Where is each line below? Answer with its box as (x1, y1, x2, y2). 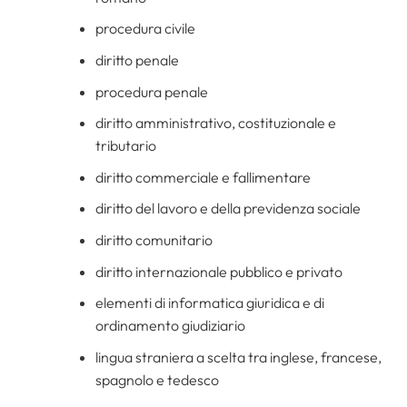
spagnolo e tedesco (94, 370, 219, 389)
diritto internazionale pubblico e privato (94, 262, 342, 281)
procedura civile (94, 19, 195, 38)
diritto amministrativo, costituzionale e (94, 114, 336, 133)
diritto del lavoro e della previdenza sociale (94, 199, 361, 218)
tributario (94, 136, 156, 155)
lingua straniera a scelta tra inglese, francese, (94, 347, 382, 366)
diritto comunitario (94, 231, 213, 250)
